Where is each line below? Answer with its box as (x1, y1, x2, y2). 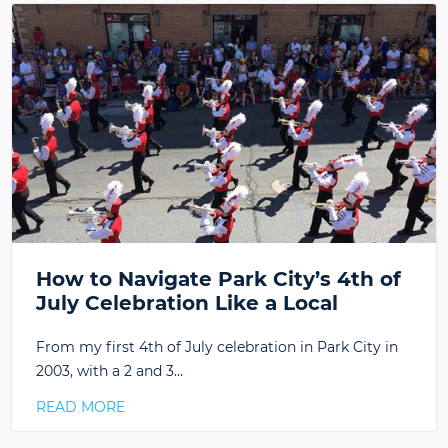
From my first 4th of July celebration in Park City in (36, 337, 398, 356)
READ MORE (36, 397, 125, 416)
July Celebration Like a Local (36, 290, 338, 315)
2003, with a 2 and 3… (36, 361, 183, 380)
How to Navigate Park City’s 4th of (36, 266, 401, 291)
